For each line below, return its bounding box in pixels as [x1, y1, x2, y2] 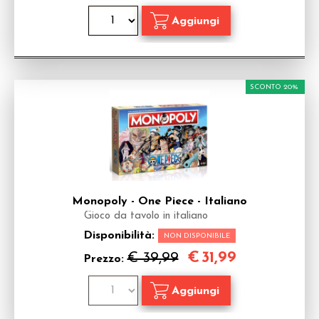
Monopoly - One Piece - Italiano [72, 196, 247, 207]
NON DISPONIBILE [164, 232, 230, 240]
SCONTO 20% [250, 83, 298, 91]
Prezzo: [83, 253, 127, 265]
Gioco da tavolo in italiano [84, 211, 208, 221]
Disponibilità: [83, 230, 158, 241]
